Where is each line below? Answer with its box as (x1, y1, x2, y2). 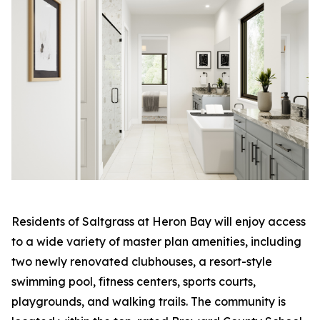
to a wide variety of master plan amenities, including (11, 234, 301, 249)
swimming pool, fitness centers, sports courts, (11, 274, 256, 289)
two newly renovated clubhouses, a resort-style (11, 254, 272, 269)
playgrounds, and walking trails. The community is (11, 294, 286, 309)
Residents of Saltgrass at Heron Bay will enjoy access (11, 214, 306, 229)
